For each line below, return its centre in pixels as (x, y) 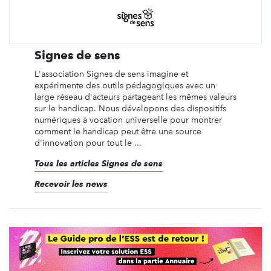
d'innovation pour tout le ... (88, 143)
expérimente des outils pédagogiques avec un (125, 85)
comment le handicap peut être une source (118, 131)
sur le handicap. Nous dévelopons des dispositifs (130, 108)
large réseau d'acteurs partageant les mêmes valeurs (135, 97)
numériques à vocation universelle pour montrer (128, 120)
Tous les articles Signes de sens (98, 163)
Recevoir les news (71, 184)
